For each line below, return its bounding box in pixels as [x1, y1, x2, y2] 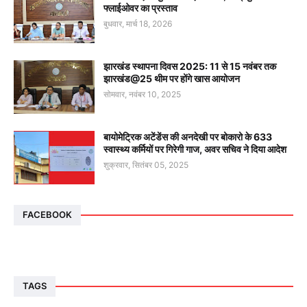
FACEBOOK [23, 209, 72, 221]
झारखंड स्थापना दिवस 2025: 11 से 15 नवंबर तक [103, 60, 276, 72]
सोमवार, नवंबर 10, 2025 [103, 88, 181, 99]
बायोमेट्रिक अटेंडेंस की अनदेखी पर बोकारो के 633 [103, 130, 272, 143]
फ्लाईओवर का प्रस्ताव [103, 1, 177, 14]
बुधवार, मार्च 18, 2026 [103, 18, 172, 29]
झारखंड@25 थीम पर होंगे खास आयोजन [103, 72, 240, 84]
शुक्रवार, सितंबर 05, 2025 [103, 159, 188, 170]
